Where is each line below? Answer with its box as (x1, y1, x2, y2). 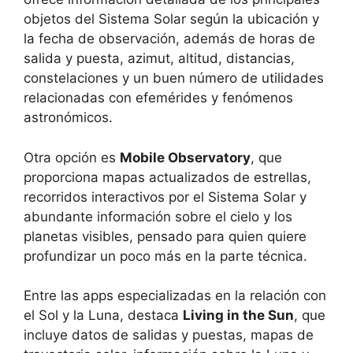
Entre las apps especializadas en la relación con (24, 288, 326, 304)
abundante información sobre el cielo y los (24, 208, 292, 225)
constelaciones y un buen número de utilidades (24, 70, 324, 87)
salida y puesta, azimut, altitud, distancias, (24, 50, 295, 67)
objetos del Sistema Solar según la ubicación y (24, 11, 319, 28)
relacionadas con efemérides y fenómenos (24, 90, 293, 106)
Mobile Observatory (120, 149, 251, 165)
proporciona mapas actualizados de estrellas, (24, 169, 311, 185)
